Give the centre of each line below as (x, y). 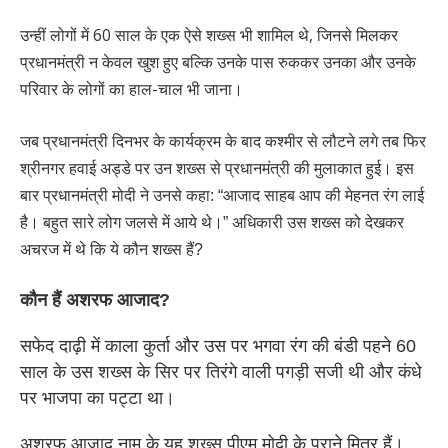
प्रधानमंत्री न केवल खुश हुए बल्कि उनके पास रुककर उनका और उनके (218, 61)
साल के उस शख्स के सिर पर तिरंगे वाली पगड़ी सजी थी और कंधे (221, 372)
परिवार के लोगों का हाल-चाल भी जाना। (131, 88)
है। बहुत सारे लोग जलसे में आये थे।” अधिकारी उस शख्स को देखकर (212, 222)
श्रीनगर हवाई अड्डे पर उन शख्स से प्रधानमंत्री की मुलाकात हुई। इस (217, 168)
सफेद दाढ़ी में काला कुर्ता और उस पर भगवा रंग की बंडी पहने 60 (218, 346)
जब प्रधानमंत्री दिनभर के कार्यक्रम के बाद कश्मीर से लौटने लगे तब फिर (223, 141)
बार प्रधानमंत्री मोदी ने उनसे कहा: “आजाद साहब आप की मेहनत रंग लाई (222, 195)
